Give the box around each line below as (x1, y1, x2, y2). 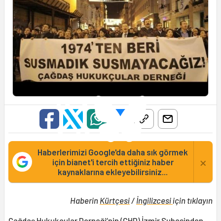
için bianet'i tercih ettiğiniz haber (52, 157, 174, 167)
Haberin (70, 195, 100, 206)
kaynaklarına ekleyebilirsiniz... (58, 167, 168, 177)
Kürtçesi (100, 195, 130, 206)
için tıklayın (173, 195, 213, 206)
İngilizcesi (136, 195, 173, 206)
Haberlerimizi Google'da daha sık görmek (37, 147, 188, 157)
